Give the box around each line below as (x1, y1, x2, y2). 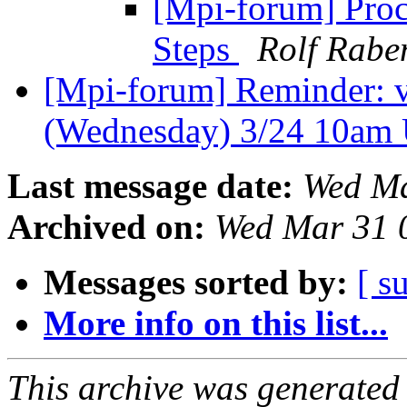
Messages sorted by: (44, 263, 348, 303)
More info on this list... (44, 303, 388, 343)
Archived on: (7, 207, 205, 247)
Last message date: (7, 166, 293, 206)
